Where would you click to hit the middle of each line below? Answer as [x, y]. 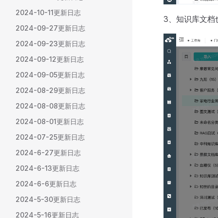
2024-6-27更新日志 [48, 153]
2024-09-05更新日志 [50, 75]
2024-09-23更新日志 [50, 44]
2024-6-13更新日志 [47, 168]
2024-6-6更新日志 [46, 184]
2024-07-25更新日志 [50, 137]
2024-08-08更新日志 [50, 106]
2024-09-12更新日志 [50, 59]
